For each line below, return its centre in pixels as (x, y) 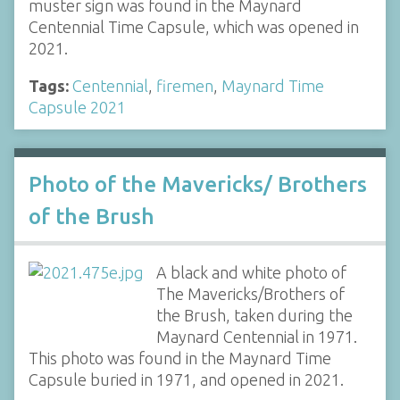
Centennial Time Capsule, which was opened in (194, 26)
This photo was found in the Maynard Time (180, 358)
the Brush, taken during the (254, 315)
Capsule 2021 (77, 107)
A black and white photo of (251, 272)
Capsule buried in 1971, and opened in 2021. (186, 379)
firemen (185, 85)
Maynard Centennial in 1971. (256, 337)
